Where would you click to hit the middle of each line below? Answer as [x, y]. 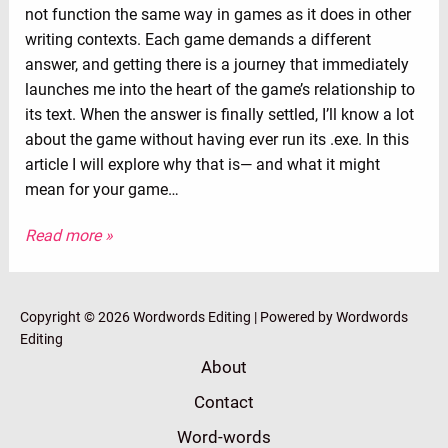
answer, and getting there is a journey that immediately [216, 64]
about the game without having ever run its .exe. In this [216, 139]
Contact [224, 401]
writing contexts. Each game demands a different [197, 39]
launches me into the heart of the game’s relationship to [219, 89]
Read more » [68, 235]
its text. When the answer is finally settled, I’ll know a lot [219, 114]
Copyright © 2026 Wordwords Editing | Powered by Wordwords [214, 316]
